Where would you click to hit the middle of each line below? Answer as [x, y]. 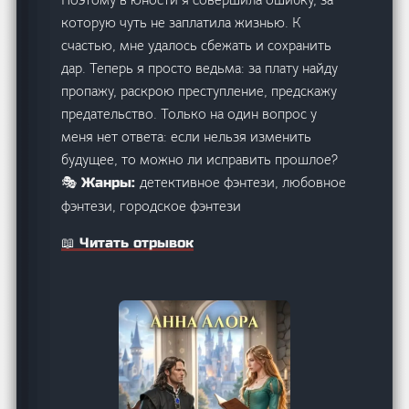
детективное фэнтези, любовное [243, 183]
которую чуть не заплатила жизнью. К [182, 23]
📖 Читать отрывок [128, 243]
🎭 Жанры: [101, 183]
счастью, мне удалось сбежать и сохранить [197, 46]
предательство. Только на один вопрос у [189, 114]
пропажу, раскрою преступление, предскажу [199, 91]
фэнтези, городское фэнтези [152, 206]
